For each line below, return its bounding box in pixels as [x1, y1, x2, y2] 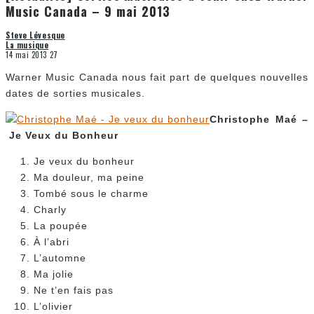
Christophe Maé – [210, 114, 308, 125]
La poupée [34, 220, 88, 232]
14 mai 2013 [6, 49, 48, 61]
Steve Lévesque [6, 29, 65, 41]
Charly [34, 204, 67, 216]
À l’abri [34, 236, 69, 248]
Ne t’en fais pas [34, 285, 114, 296]
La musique [6, 39, 49, 51]
